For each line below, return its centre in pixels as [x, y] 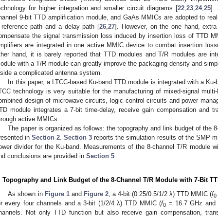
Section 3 [78, 137]
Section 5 [100, 156]
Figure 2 [96, 194]
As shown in [26, 194]
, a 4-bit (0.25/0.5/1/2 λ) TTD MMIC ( [160, 194]
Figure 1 [57, 194]
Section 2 [46, 137]
